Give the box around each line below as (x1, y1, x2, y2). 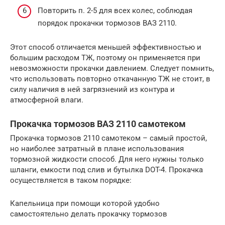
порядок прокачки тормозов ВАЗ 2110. (38, 18, 177, 28)
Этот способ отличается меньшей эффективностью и (10, 42, 201, 52)
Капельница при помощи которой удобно (10, 198, 160, 208)
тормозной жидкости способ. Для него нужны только (10, 154, 204, 164)
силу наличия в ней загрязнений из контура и (10, 84, 175, 94)
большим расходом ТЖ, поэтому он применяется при (10, 53, 200, 62)
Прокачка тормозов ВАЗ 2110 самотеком (10, 118, 186, 129)
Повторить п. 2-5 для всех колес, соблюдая (38, 6, 192, 15)
